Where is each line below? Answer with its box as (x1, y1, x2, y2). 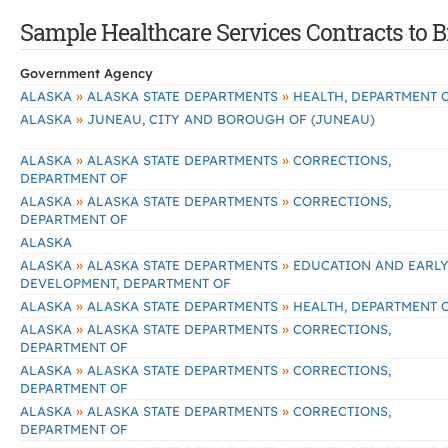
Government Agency (20, 65, 153, 81)
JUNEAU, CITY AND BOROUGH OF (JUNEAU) (83, 111, 375, 127)
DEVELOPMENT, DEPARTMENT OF (20, 275, 231, 291)
